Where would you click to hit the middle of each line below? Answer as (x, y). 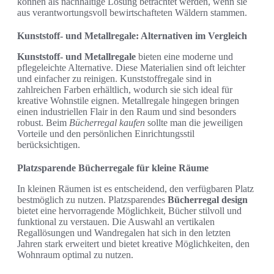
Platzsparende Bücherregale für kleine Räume (113, 168)
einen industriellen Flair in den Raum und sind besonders (127, 111)
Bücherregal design (208, 199)
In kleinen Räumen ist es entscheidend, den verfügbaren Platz (135, 188)
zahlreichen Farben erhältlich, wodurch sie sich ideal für (125, 89)
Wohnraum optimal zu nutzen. (75, 254)
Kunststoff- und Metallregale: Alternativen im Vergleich (132, 35)
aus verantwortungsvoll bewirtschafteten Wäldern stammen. (132, 12)
